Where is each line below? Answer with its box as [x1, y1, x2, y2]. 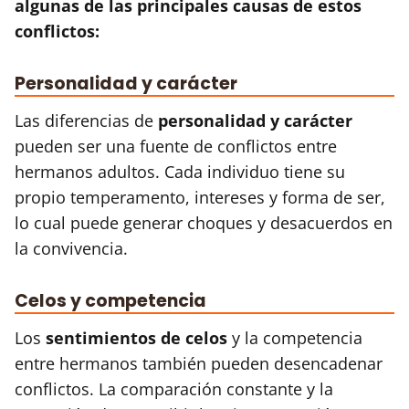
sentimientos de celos [46, 326, 227, 349]
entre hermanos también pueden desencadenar [15, 351, 383, 374]
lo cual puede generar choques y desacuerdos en [15, 211, 393, 234]
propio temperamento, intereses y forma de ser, [15, 185, 385, 208]
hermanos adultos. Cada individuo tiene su [15, 160, 345, 183]
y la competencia [227, 326, 362, 349]
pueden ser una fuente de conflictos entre [15, 134, 337, 157]
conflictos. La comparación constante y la [15, 377, 333, 400]
